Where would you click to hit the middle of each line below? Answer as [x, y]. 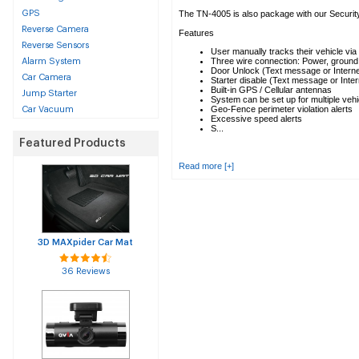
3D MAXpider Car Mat [86, 242]
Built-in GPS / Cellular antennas [271, 90]
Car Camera [46, 77]
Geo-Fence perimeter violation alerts [282, 109]
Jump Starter [49, 93]
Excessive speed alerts [256, 119]
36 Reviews [86, 271]
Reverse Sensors [55, 45]
